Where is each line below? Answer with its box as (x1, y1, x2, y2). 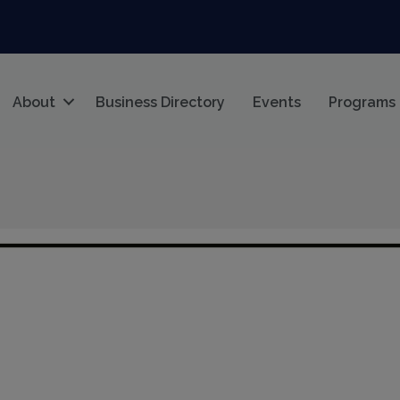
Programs (329, 93, 396, 111)
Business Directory (96, 93, 226, 111)
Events (253, 93, 302, 111)
